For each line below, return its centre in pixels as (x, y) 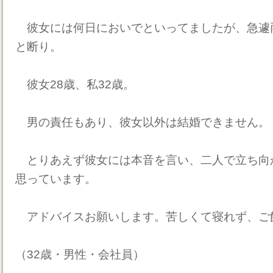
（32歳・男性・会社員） (80, 254)
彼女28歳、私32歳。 (75, 84)
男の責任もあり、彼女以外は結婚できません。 (143, 122)
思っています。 (56, 179)
